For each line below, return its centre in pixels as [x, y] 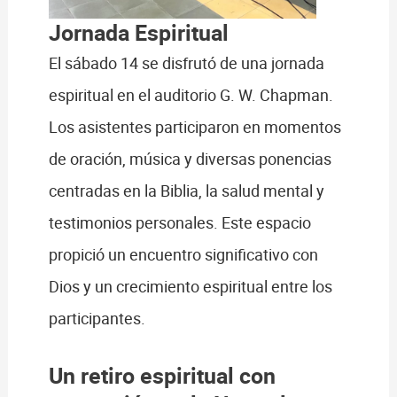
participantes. [98, 318]
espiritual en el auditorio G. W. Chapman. [191, 94]
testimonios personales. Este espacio [179, 222]
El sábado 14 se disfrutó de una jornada [186, 62]
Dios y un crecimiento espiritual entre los [190, 286]
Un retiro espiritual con [162, 376]
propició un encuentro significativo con [183, 254]
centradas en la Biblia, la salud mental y [186, 190]
